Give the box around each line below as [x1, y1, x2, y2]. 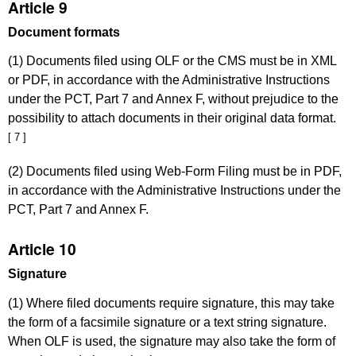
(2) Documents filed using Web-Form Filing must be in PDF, [8, 164, 342, 178]
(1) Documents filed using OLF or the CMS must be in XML [8, 54, 336, 68]
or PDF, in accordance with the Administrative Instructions [8, 73, 330, 87]
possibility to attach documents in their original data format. [8, 111, 336, 126]
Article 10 [8, 238, 76, 261]
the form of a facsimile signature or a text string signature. [8, 315, 327, 329]
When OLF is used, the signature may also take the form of [8, 334, 335, 348]
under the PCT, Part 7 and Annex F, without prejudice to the [8, 92, 339, 106]
